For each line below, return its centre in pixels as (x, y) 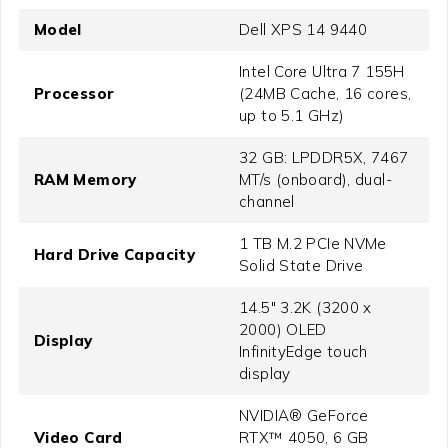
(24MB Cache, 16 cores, (325, 93)
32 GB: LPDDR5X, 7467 (324, 157)
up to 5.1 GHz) (292, 115)
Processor (74, 93)
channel (267, 201)
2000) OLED (283, 329)
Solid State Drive (301, 265)
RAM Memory (85, 179)
